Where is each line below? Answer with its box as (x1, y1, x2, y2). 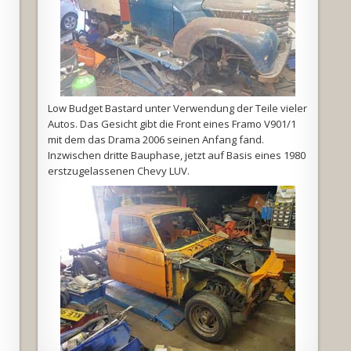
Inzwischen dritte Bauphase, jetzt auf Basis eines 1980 (47, 148, 306, 162)
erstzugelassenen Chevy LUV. (47, 164, 190, 178)
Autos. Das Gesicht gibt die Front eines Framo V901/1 (47, 117, 296, 131)
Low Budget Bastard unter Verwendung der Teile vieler (47, 101, 307, 115)
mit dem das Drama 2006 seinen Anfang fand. (47, 132, 264, 147)
